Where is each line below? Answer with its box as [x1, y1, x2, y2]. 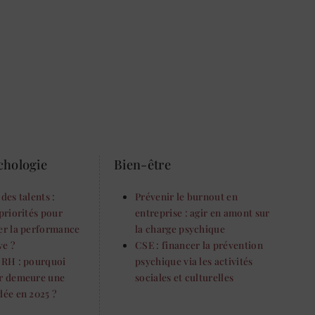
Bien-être [114, 155, 171, 174]
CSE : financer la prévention [135, 238, 263, 252]
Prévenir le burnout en [135, 190, 238, 203]
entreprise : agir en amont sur [135, 206, 270, 219]
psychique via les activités [135, 255, 253, 268]
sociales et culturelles [135, 271, 234, 284]
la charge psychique [135, 222, 226, 236]
